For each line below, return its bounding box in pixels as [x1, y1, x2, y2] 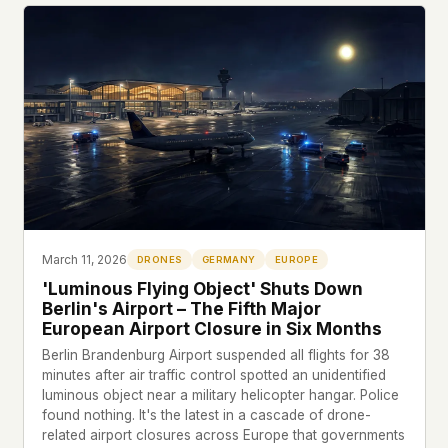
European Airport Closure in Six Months [42, 317, 383, 339]
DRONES [137, 253, 183, 265]
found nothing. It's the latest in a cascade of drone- [42, 406, 372, 423]
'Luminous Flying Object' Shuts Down [42, 277, 364, 299]
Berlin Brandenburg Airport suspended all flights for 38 [42, 346, 391, 363]
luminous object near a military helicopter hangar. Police [42, 386, 400, 403]
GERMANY [201, 253, 256, 265]
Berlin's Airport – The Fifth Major [42, 297, 322, 319]
